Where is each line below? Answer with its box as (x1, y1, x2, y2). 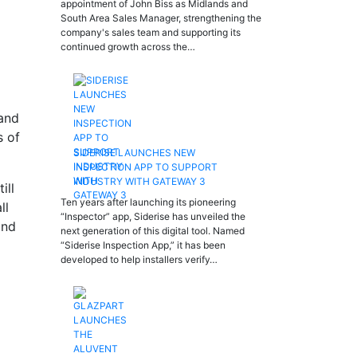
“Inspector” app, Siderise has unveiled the (61, 210, 245, 222)
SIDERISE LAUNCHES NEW (73, 147, 195, 159)
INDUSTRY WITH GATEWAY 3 (73, 175, 206, 187)
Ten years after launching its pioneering (61, 196, 236, 208)
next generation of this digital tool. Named (61, 225, 245, 237)
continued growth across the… (61, 41, 195, 53)
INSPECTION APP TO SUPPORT (73, 161, 218, 173)
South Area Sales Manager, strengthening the (61, 12, 261, 24)
